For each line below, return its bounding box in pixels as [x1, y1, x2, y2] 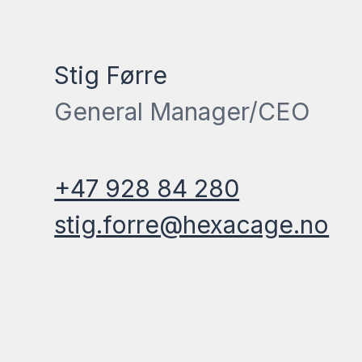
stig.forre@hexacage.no [54, 210, 330, 240]
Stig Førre [54, 61, 168, 90]
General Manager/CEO [54, 97, 310, 127]
